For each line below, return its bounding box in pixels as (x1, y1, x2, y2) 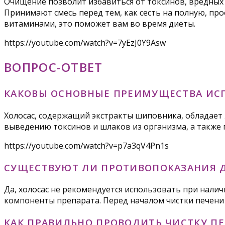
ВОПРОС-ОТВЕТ (4, 59, 103, 76)
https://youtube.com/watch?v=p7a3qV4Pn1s (4, 140, 169, 151)
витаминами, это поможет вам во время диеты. (4, 18, 195, 30)
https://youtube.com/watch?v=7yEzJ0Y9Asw (4, 37, 166, 49)
